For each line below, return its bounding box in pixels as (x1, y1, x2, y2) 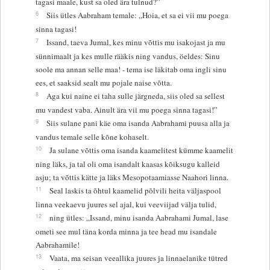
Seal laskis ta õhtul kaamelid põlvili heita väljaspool (49, 184, 221, 196)
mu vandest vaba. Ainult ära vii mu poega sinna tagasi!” (35, 104, 218, 115)
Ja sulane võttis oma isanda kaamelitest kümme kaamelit (49, 144, 233, 155)
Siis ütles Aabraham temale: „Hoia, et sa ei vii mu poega (46, 9, 228, 20)
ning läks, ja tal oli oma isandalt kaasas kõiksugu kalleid (35, 158, 220, 169)
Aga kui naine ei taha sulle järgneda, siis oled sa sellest (46, 90, 225, 101)
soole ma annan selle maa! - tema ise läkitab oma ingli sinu (35, 63, 227, 75)
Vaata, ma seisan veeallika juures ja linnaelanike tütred (49, 252, 228, 263)
